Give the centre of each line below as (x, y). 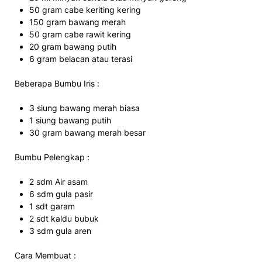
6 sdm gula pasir (61, 194)
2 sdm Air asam (58, 181)
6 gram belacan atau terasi (81, 58)
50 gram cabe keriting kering (85, 9)
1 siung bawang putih (70, 120)
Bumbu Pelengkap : (52, 157)
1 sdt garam (52, 206)
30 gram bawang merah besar (87, 132)
